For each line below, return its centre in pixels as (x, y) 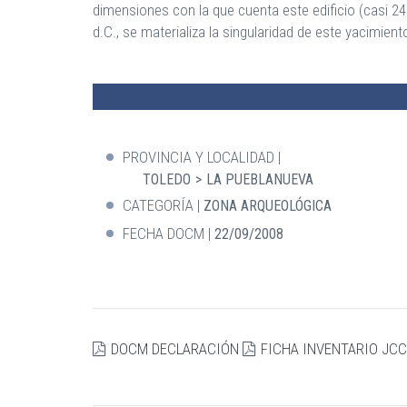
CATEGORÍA (158, 205)
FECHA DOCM (164, 233)
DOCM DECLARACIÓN (175, 348)
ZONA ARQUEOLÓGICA (268, 205)
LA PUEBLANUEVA (260, 179)
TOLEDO (167, 179)
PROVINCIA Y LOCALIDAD (199, 157)
